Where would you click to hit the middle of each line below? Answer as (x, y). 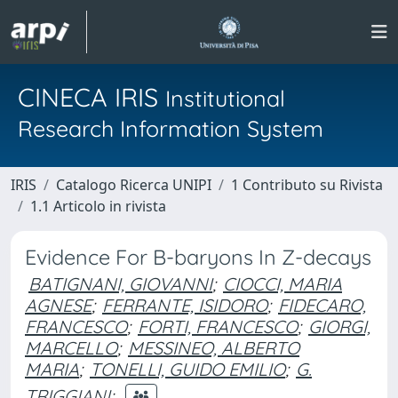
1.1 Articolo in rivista (98, 206)
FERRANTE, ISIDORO (185, 305)
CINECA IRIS (92, 97)
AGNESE (58, 305)
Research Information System (171, 128)
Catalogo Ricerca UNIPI (134, 185)
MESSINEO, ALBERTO (214, 348)
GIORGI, (339, 326)
